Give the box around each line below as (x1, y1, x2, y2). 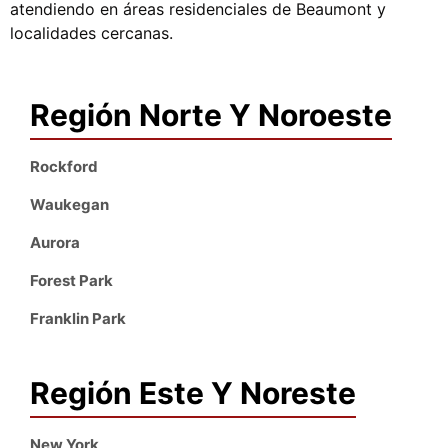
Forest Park (30, 271, 113, 291)
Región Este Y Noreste (30, 375, 356, 412)
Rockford (30, 157, 98, 177)
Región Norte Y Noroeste (30, 97, 392, 134)
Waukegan (30, 195, 109, 215)
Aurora (30, 233, 80, 253)
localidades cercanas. (10, 22, 173, 43)
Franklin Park (30, 309, 126, 329)
